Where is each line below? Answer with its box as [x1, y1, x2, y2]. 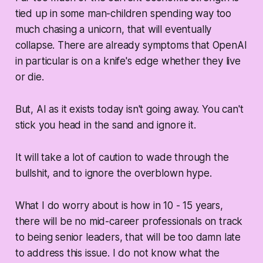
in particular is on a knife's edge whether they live [15, 55, 241, 67]
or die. [15, 70, 44, 83]
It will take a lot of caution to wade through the [15, 151, 229, 163]
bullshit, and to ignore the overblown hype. [15, 167, 212, 179]
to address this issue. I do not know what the [15, 247, 220, 259]
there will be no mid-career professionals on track [15, 215, 243, 227]
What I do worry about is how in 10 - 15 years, [15, 199, 223, 211]
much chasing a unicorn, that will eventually [15, 23, 212, 35]
